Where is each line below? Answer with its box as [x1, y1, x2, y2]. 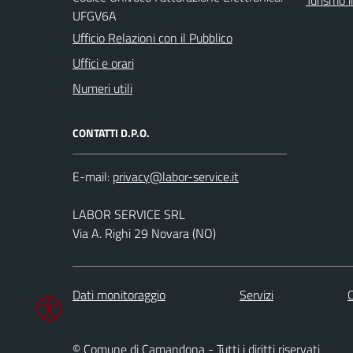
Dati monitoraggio [72, 285, 165, 305]
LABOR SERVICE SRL [72, 204, 185, 224]
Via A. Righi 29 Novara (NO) [72, 223, 216, 243]
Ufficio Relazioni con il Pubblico [72, 28, 232, 47]
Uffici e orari [72, 53, 134, 72]
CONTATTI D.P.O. [72, 124, 150, 141]
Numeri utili [72, 78, 132, 98]
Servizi [240, 285, 273, 305]
